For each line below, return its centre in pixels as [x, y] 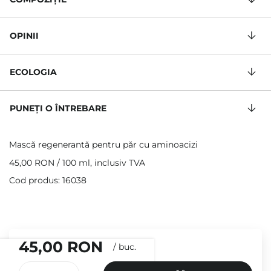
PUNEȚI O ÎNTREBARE [58, 109]
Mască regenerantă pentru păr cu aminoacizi [103, 145]
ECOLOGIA [33, 72]
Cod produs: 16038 [48, 181]
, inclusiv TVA [118, 163]
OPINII [24, 36]
